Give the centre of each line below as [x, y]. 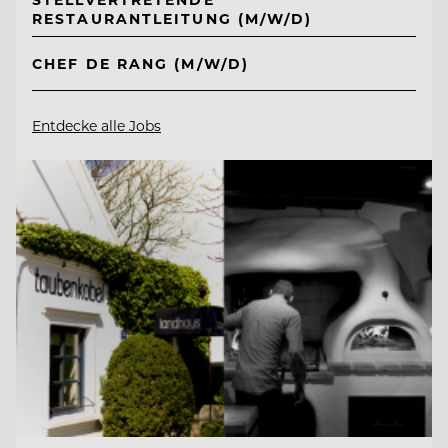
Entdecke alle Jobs [96, 126]
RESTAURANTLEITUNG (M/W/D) [172, 18]
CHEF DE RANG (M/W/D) [140, 64]
